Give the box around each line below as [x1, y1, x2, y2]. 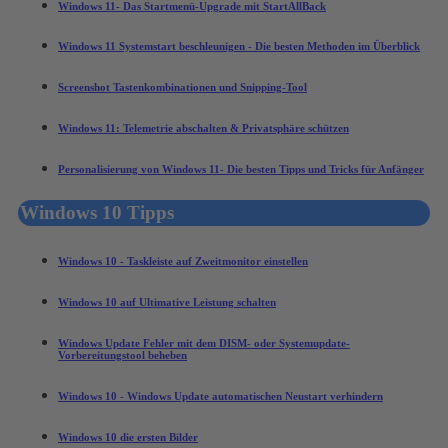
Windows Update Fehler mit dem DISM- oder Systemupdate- [58, 337, 350, 350]
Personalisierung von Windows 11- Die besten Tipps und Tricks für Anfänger [58, 163, 424, 176]
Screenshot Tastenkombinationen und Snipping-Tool [58, 81, 307, 94]
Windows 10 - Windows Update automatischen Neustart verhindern [58, 390, 383, 403]
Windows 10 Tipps [20, 202, 174, 224]
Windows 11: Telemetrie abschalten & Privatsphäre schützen [58, 122, 349, 135]
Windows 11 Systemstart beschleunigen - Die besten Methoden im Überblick [58, 40, 420, 53]
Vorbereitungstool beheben [58, 349, 187, 362]
